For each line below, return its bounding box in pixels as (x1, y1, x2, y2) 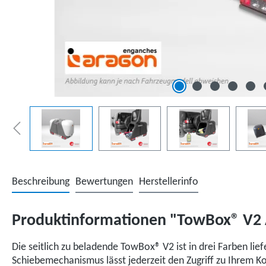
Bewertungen (75, 176, 133, 188)
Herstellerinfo (139, 176, 198, 188)
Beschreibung (12, 176, 69, 188)
